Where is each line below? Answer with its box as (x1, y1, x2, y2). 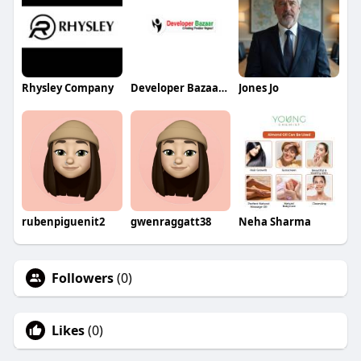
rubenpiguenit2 (21, 214, 105, 229)
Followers (51, 268, 114, 287)
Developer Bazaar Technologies (218, 81, 227, 96)
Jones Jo (239, 81, 280, 96)
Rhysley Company (21, 81, 114, 96)
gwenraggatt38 (130, 214, 211, 229)
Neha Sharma (239, 214, 312, 229)
